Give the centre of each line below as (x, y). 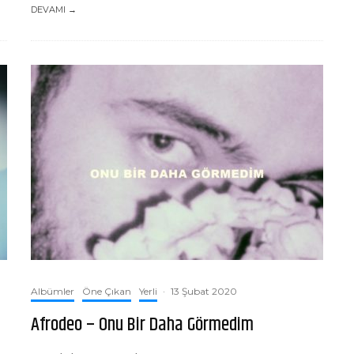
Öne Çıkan (107, 291)
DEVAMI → (54, 9)
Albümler (53, 291)
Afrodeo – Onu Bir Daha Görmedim (142, 325)
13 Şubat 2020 (204, 291)
